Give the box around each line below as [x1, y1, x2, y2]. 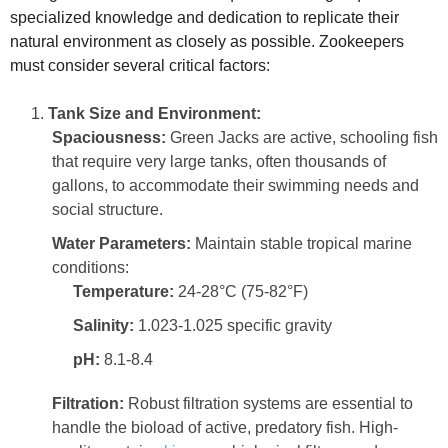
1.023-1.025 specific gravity [134, 316, 332, 334]
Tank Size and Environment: [48, 104, 261, 122]
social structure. [52, 200, 163, 218]
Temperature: [73, 282, 174, 300]
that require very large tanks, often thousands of [52, 152, 386, 170]
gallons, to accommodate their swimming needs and [52, 176, 419, 194]
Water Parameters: [52, 234, 191, 252]
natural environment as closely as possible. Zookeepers [10, 32, 404, 50]
